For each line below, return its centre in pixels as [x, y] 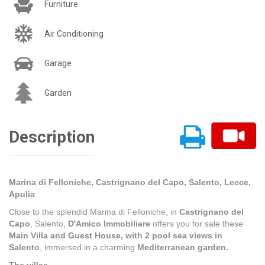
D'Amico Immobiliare [109, 224]
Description [52, 137]
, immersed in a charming [88, 248]
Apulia [22, 194]
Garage [58, 64]
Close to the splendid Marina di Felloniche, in [94, 212]
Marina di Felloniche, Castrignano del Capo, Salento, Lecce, [130, 182]
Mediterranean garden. [183, 248]
